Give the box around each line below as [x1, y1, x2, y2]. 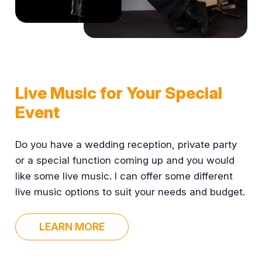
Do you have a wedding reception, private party [15, 139, 237, 151]
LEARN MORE [39, 220, 105, 233]
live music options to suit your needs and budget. [15, 186, 245, 198]
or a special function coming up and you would [15, 154, 235, 167]
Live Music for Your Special [15, 82, 222, 103]
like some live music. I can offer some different [15, 170, 233, 182]
